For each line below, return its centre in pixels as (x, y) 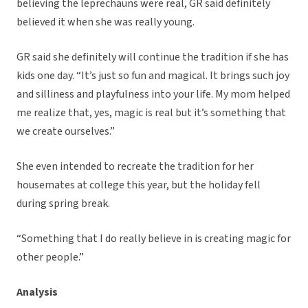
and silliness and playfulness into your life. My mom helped (153, 95)
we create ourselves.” (66, 132)
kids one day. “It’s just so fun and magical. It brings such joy (153, 76)
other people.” (50, 257)
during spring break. (63, 204)
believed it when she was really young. (106, 22)
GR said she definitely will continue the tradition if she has (153, 57)
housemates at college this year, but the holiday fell (139, 185)
